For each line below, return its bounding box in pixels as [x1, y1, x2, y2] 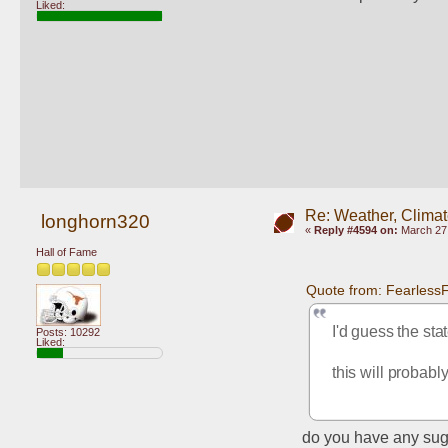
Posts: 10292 [36, 325, 100, 338]
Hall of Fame [36, 246, 97, 259]
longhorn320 [40, 210, 150, 232]
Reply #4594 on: [313, 223, 398, 236]
